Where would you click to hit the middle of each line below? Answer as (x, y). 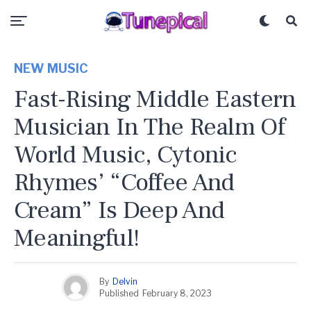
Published (119, 293)
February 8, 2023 (177, 293)
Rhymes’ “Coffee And (124, 183)
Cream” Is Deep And (119, 210)
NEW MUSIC (51, 68)
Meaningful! (77, 238)
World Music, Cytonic (126, 155)
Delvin (125, 281)
